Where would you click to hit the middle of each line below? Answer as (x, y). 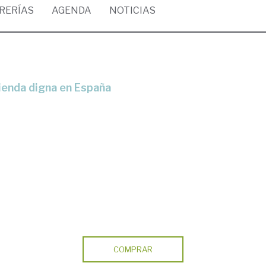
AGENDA (72, 10)
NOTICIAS (132, 10)
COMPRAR (133, 249)
